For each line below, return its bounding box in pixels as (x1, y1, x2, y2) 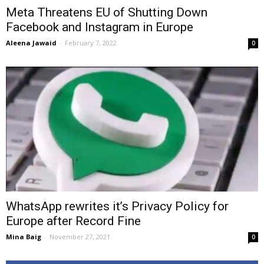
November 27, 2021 (49, 232, 110, 241)
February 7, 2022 (65, 38, 117, 48)
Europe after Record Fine (6, 213, 141, 228)
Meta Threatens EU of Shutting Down (6, 5, 207, 20)
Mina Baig (6, 232, 41, 241)
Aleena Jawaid (6, 38, 57, 48)
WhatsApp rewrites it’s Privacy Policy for (6, 199, 229, 213)
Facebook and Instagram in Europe (6, 20, 193, 35)
